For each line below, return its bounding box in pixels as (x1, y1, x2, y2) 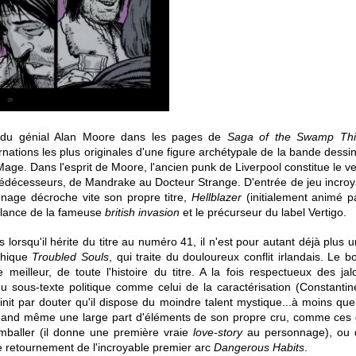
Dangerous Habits (214, 341, 304, 354)
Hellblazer (192, 191, 242, 203)
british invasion (105, 206, 180, 219)
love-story (193, 326, 242, 339)
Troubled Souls (32, 250, 109, 263)
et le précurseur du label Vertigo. (180, 206, 346, 219)
